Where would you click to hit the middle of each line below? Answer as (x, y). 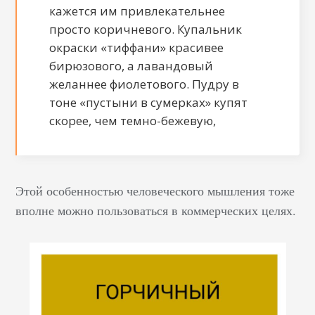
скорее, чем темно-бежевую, (133, 120)
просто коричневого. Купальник (146, 29)
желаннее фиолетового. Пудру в (144, 84)
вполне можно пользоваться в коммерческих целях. (156, 210)
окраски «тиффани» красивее (137, 47)
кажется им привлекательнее (137, 11)
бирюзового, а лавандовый (131, 65)
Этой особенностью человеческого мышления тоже (155, 190)
